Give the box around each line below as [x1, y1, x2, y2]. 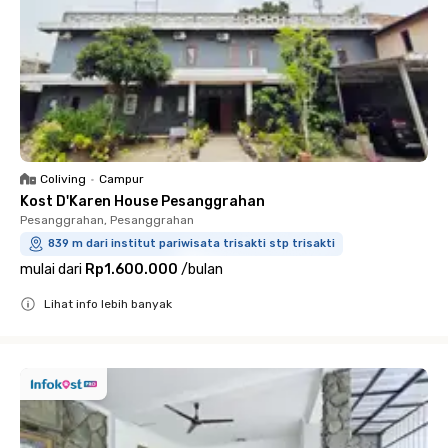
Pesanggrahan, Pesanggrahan [20, 213, 194, 227]
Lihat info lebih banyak [44, 297, 172, 311]
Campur [99, 172, 144, 186]
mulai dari [20, 261, 82, 278]
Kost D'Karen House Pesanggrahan [20, 193, 265, 210]
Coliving [40, 172, 86, 186]
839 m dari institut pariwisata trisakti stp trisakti [48, 237, 335, 250]
